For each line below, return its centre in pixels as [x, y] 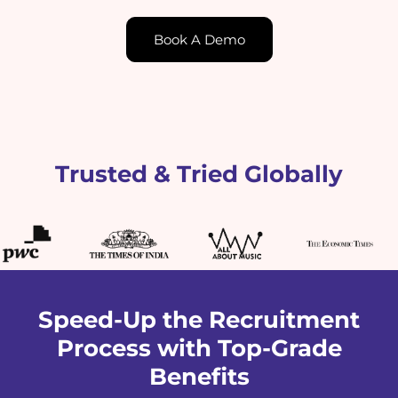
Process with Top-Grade [199, 349]
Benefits [199, 377]
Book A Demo [199, 40]
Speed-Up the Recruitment [199, 320]
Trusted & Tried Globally [199, 175]
